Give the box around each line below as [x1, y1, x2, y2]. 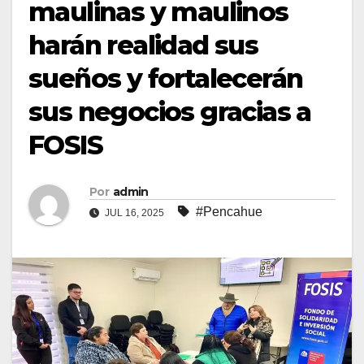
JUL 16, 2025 [102, 207, 167, 219]
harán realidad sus [28, 29, 258, 62]
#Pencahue [196, 205, 262, 219]
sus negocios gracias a [28, 96, 311, 128]
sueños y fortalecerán [28, 63, 303, 95]
